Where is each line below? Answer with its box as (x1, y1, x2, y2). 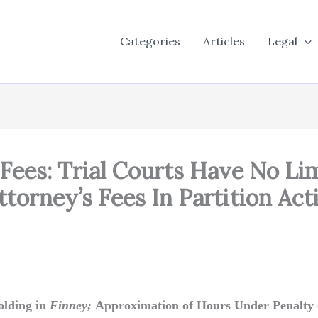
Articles (203, 34, 246, 49)
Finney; (50, 297, 95, 312)
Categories (120, 34, 181, 49)
